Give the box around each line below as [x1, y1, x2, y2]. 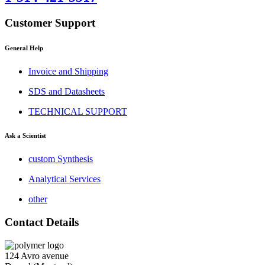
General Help [5, 44, 43, 52]
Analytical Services [28, 174, 101, 185]
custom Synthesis [28, 154, 93, 164]
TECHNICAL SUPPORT [28, 106, 127, 117]
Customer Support [5, 17, 95, 30]
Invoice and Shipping [28, 66, 108, 77]
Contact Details [5, 216, 79, 228]
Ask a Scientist [5, 132, 46, 140]
